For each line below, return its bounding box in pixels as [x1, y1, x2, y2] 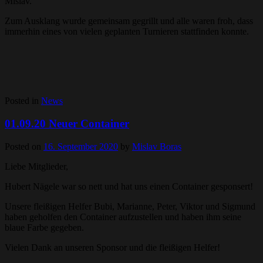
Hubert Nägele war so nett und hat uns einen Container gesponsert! [5, 181, 253, 191]
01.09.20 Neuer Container [5, 117, 129, 130]
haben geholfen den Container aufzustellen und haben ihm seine [5, 211, 241, 222]
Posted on [5, 141, 43, 151]
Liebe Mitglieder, [5, 161, 68, 171]
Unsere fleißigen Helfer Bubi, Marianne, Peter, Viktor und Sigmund [5, 201, 255, 211]
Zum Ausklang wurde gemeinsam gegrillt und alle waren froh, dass [5, 16, 253, 26]
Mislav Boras [132, 141, 181, 151]
